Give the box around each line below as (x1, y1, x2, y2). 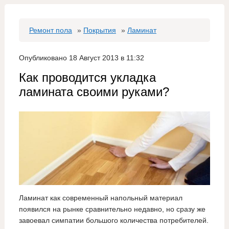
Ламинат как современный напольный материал (18, 193, 182, 202)
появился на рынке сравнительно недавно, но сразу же (18, 204, 205, 213)
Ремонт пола (29, 26, 72, 34)
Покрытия (83, 26, 116, 34)
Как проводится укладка (18, 71, 156, 84)
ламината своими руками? (18, 85, 169, 99)
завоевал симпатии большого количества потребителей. (18, 216, 209, 224)
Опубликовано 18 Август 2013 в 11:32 (18, 54, 144, 62)
